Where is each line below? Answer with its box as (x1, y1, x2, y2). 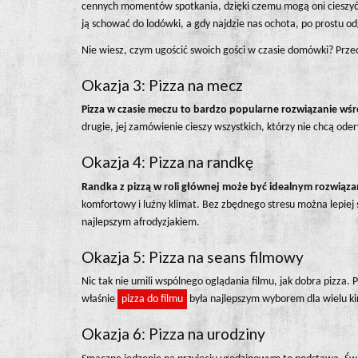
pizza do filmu (121, 293, 183, 306)
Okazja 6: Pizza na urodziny (82, 324, 268, 344)
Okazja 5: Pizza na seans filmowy (82, 247, 307, 266)
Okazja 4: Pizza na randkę (82, 153, 257, 172)
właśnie (82, 293, 117, 306)
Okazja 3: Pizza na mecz (82, 75, 243, 94)
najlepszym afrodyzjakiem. (82, 216, 202, 229)
